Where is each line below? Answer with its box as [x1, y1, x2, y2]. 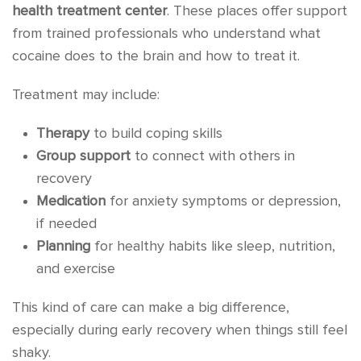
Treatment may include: [12, 88, 160, 102]
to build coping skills [89, 127, 222, 141]
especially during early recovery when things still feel [12, 323, 347, 338]
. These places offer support [167, 4, 347, 19]
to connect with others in [131, 149, 295, 164]
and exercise [36, 262, 115, 276]
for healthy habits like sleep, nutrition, [90, 239, 335, 254]
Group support [36, 149, 131, 164]
